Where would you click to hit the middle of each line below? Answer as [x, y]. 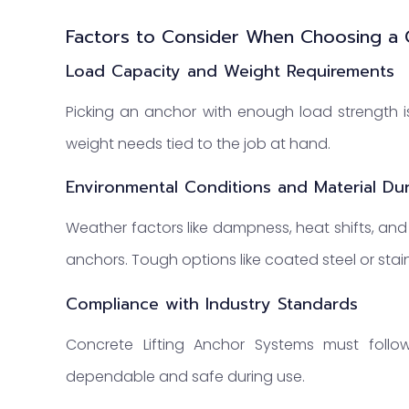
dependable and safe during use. [185, 377]
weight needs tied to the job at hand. [198, 143]
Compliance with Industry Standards [212, 304]
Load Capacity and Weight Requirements [230, 71]
